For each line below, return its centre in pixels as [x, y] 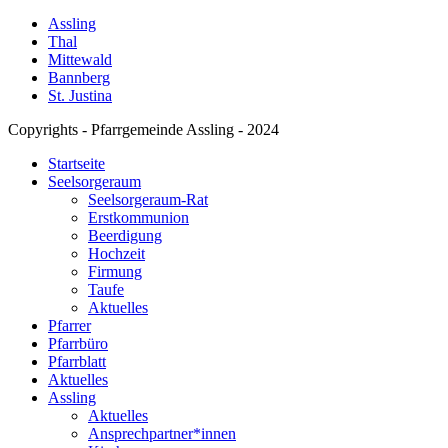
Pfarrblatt [77, 361]
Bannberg [79, 77]
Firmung [115, 271]
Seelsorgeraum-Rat [148, 199]
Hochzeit [116, 253]
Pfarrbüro [78, 343]
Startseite [76, 163]
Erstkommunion [138, 217]
